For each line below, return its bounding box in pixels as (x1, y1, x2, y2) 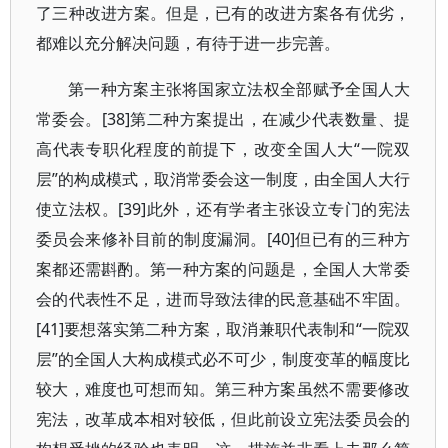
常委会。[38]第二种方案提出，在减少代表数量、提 (36, 108, 411, 130)
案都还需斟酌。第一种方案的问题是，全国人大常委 (36, 258, 411, 280)
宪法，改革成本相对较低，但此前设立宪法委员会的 (36, 408, 411, 430)
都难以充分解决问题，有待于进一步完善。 (36, 32, 340, 54)
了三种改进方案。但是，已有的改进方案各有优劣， (36, 2, 411, 24)
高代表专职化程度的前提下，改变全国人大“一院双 (36, 138, 411, 160)
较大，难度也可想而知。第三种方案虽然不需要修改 (36, 378, 411, 400)
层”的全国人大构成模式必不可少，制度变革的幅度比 (36, 348, 411, 370)
